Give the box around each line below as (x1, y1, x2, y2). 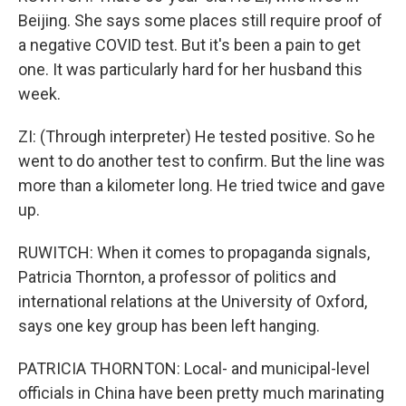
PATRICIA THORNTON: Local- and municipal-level (18, 359, 370, 378)
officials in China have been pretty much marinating (18, 383, 384, 402)
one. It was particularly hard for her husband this (18, 60, 362, 79)
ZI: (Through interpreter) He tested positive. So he (18, 127, 375, 146)
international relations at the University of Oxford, (18, 292, 367, 311)
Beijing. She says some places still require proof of (18, 11, 382, 30)
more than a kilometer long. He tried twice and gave (18, 176, 385, 195)
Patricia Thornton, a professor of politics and (18, 267, 336, 286)
